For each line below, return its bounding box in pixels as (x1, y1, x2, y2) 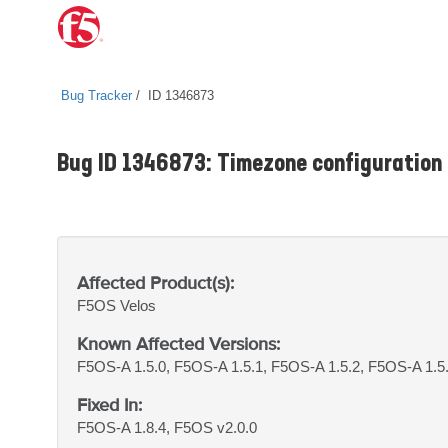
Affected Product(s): (77, 272, 234, 293)
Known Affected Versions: (77, 333, 280, 354)
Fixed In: (77, 394, 142, 415)
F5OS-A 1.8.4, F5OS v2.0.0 (77, 419, 257, 436)
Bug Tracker (61, 88, 132, 103)
